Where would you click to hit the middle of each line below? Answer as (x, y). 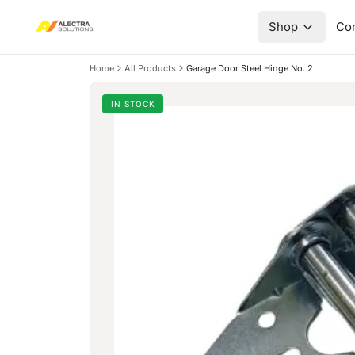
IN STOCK (133, 104)
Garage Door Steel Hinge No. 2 (249, 68)
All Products (150, 68)
